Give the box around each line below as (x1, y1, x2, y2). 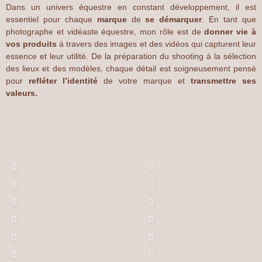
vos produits (6, 39, 57, 49)
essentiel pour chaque (6, 15, 97, 24)
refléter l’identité (29, 76, 98, 85)
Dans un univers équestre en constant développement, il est (6, 2, 256, 12)
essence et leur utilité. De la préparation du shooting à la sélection (6, 51, 256, 61)
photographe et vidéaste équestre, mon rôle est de (6, 27, 205, 36)
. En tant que (202, 15, 257, 24)
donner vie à (204, 27, 257, 36)
